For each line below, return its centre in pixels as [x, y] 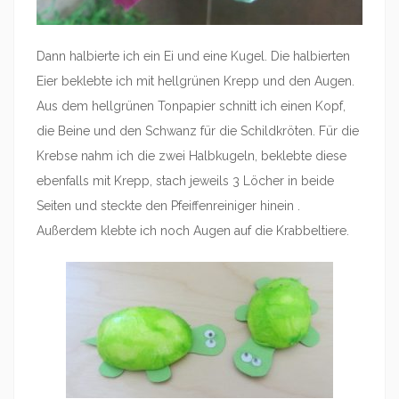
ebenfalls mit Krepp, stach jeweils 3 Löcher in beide [185, 181]
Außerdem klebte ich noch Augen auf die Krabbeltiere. [193, 231]
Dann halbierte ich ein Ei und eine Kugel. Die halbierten [193, 57]
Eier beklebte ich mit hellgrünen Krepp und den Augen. [195, 81]
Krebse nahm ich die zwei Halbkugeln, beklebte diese [191, 156]
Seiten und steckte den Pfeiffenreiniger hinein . [168, 206]
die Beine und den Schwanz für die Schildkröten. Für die [198, 131]
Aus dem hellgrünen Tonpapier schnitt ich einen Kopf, [191, 106]
